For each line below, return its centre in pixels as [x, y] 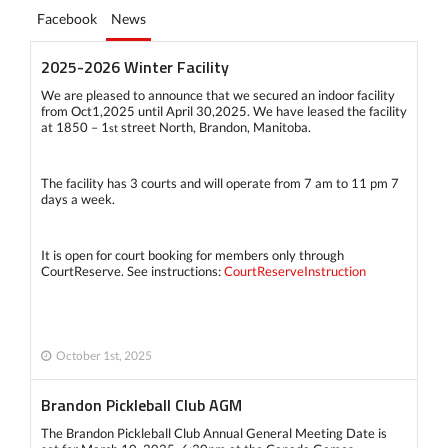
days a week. [78, 198]
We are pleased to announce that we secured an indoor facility [218, 94]
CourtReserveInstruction [295, 270]
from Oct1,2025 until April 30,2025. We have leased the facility [224, 110]
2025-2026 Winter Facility [135, 66]
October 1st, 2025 [104, 355]
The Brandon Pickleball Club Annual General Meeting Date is [214, 432]
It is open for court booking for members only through [192, 254]
